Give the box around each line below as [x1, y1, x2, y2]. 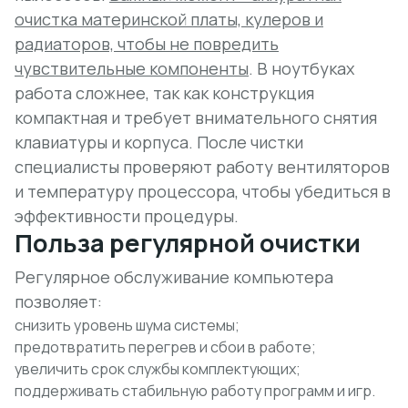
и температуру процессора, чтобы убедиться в [15, 180, 391, 202]
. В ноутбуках [249, 57, 354, 79]
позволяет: [15, 291, 102, 312]
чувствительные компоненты [15, 57, 249, 79]
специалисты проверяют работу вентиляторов [15, 156, 390, 178]
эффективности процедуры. [15, 205, 239, 227]
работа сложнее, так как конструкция [15, 82, 314, 104]
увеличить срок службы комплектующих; [15, 359, 301, 379]
